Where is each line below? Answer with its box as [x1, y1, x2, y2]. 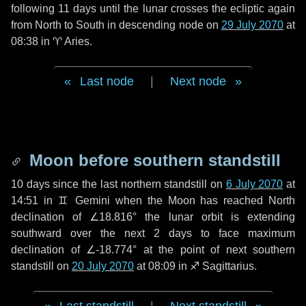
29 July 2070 [221, 19, 283, 31]
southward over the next [11, 227, 154, 239]
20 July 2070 [72, 260, 134, 272]
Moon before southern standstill [25, 151, 281, 169]
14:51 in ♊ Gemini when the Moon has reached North [11, 195, 295, 206]
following [11, 3, 59, 14]
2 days [154, 227, 192, 239]
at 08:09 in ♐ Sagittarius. [134, 260, 257, 272]
